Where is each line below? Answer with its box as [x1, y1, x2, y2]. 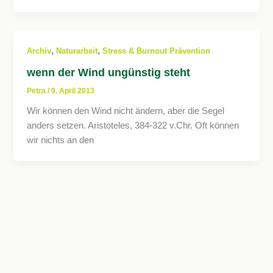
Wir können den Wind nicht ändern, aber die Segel [27, 105, 225, 116]
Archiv [27, 46, 52, 56]
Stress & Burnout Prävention [102, 46, 211, 56]
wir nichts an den [27, 135, 94, 145]
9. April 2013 [51, 86, 95, 95]
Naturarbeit [56, 46, 98, 56]
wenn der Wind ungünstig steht [27, 66, 191, 79]
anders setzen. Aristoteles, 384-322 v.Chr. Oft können [27, 120, 239, 130]
